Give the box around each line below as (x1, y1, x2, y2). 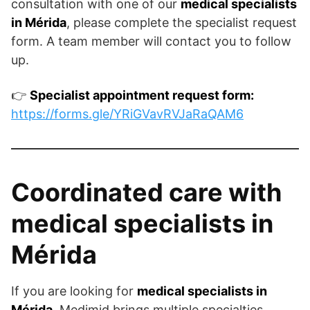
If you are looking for (11, 284, 137, 299)
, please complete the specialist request (66, 15, 297, 30)
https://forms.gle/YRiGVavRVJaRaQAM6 (11, 107, 244, 122)
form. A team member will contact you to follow (11, 34, 291, 49)
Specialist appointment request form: (30, 88, 254, 103)
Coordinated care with (11, 177, 282, 208)
